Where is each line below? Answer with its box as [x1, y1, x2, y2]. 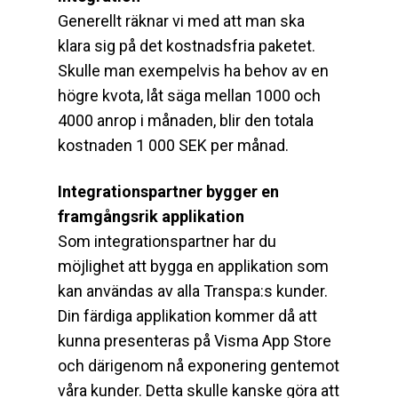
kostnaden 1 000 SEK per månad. [58, 135, 289, 155]
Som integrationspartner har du [58, 231, 276, 251]
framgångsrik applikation [58, 206, 244, 226]
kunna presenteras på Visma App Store [58, 330, 331, 350]
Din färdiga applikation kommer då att [58, 306, 317, 325]
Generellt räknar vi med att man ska [58, 11, 305, 30]
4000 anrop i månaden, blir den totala [58, 110, 314, 130]
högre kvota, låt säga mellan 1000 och [58, 85, 321, 105]
